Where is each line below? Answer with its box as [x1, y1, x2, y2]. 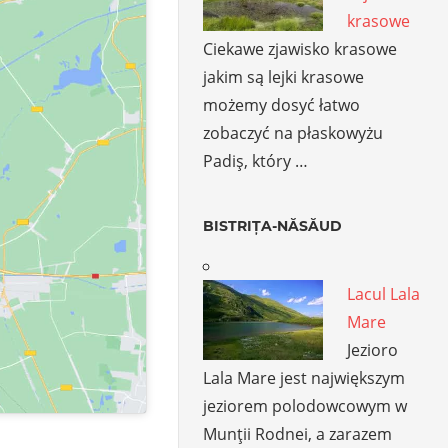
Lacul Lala [347, 282, 421, 305]
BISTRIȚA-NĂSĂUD [203, 216, 343, 235]
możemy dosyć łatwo [203, 93, 361, 116]
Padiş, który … [203, 149, 309, 172]
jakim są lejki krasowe [203, 65, 365, 88]
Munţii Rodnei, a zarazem [203, 422, 393, 445]
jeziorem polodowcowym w [203, 394, 408, 417]
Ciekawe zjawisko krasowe [203, 37, 398, 60]
